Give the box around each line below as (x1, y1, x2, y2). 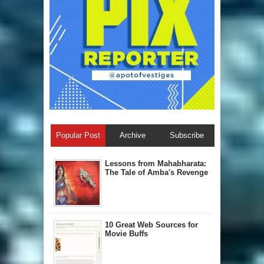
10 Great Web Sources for (105, 220, 198, 229)
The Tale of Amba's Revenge (105, 167, 208, 177)
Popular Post (55, 130, 100, 140)
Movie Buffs (105, 229, 148, 238)
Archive (119, 130, 146, 140)
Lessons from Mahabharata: (105, 159, 206, 168)
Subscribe (170, 130, 204, 140)
